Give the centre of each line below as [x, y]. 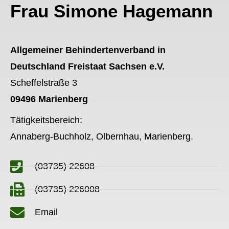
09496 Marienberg [49, 99]
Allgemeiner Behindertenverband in [88, 50]
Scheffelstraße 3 [44, 83]
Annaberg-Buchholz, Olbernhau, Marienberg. [102, 136]
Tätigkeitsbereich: [46, 120]
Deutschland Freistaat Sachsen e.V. [87, 66]
